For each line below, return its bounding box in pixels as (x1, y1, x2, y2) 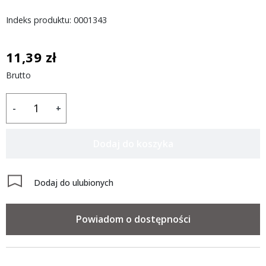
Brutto (6, 69, 31, 81)
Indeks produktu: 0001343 (6, 14, 107, 26)
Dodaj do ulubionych (34, 176, 113, 188)
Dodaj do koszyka (93, 137, 173, 150)
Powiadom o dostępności (75, 212, 191, 226)
